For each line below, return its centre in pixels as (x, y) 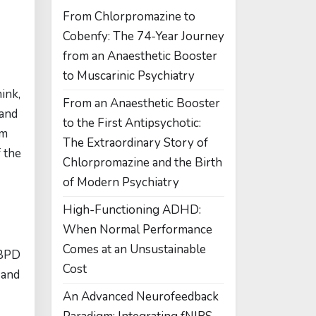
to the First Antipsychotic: (132, 123)
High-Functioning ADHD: (132, 210)
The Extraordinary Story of (135, 143)
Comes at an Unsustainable (134, 249)
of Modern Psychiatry (121, 182)
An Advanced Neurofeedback (141, 297)
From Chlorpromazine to (129, 17)
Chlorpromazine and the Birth (142, 163)
